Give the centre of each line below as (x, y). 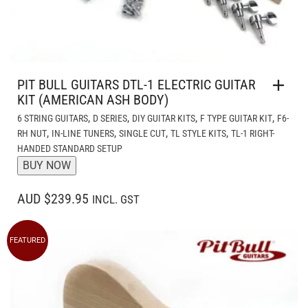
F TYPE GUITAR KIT (236, 118)
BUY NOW (47, 165)
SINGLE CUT (142, 133)
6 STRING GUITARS (53, 118)
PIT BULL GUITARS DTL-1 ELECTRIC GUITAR (136, 85)
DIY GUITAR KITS (164, 118)
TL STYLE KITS (198, 133)
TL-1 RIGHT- (253, 133)
